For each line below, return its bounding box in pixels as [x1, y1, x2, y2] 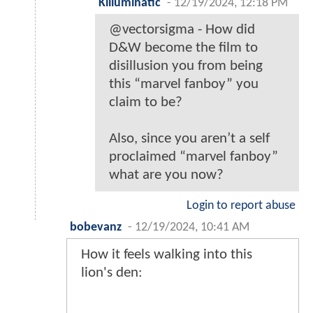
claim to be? [109, 94, 182, 110]
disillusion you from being [109, 58, 263, 73]
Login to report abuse [187, 199, 296, 212]
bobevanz [70, 221, 122, 233]
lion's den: [81, 265, 143, 280]
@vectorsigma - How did [109, 22, 255, 37]
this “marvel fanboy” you [109, 76, 259, 92]
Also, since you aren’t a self [109, 131, 270, 146]
